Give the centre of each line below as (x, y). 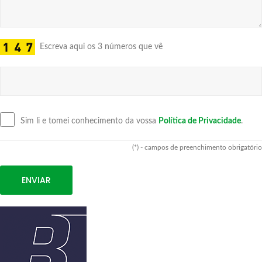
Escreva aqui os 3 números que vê (99, 46)
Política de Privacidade (200, 121)
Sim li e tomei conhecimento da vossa (89, 121)
